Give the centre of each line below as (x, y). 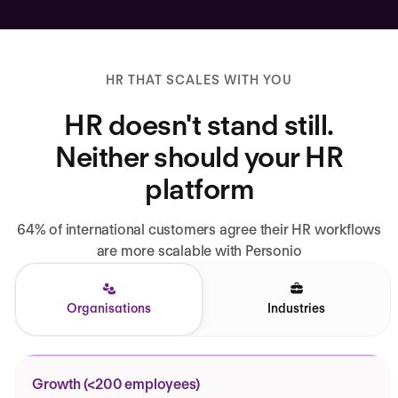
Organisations (109, 308)
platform (199, 188)
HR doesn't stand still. (199, 124)
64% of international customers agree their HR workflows (199, 229)
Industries (296, 308)
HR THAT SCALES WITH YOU (199, 80)
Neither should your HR (199, 156)
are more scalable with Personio (199, 251)
